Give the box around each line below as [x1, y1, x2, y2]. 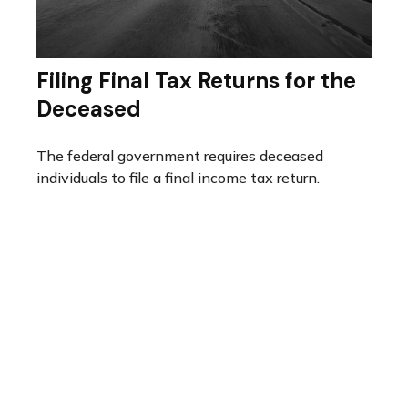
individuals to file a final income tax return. [36, 168, 320, 188]
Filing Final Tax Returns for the [36, 66, 356, 96]
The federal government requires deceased [36, 147, 323, 166]
